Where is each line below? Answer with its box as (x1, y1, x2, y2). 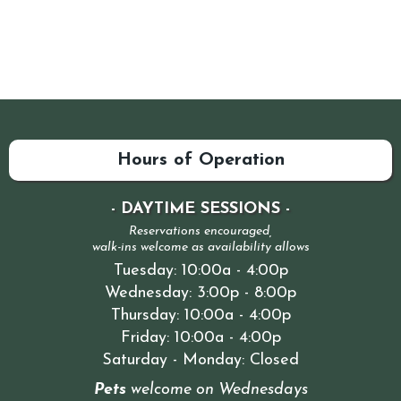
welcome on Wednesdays (125, 380, 308, 398)
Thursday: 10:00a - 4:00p (110, 306, 291, 324)
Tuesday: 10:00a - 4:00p (113, 261, 288, 279)
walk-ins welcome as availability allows (91, 240, 310, 254)
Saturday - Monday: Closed (102, 351, 299, 369)
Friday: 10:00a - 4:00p (120, 328, 281, 346)
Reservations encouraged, (129, 224, 272, 238)
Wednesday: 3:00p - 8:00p (105, 284, 296, 302)
